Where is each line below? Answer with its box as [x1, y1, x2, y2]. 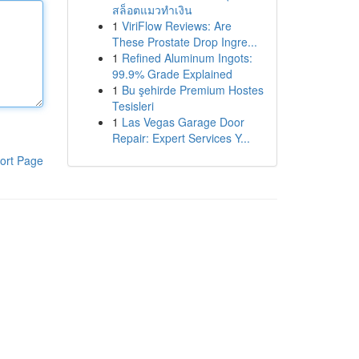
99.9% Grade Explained [111, 66, 232, 82]
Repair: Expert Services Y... [111, 130, 250, 146]
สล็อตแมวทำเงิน [111, 2, 192, 18]
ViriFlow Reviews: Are [121, 18, 232, 34]
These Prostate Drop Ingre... [111, 34, 257, 50]
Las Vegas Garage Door [121, 114, 244, 130]
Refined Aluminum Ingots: [121, 50, 252, 66]
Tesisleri [111, 98, 154, 114]
